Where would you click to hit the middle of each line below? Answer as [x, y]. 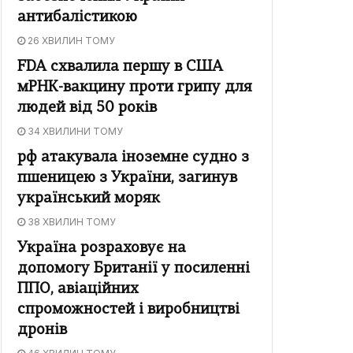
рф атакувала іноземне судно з [133, 158]
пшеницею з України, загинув [127, 179]
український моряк [89, 199]
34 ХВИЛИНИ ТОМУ [74, 132]
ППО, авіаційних [78, 290]
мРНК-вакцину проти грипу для [135, 88]
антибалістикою [77, 18]
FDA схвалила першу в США [120, 68]
